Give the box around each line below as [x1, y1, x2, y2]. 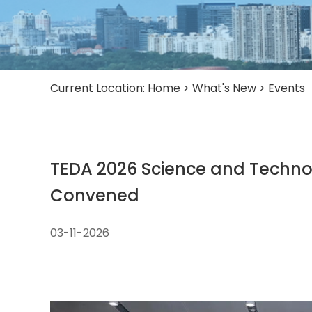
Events [268, 80, 305, 96]
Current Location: [50, 80, 148, 96]
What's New [192, 80, 256, 96]
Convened [50, 184, 139, 207]
